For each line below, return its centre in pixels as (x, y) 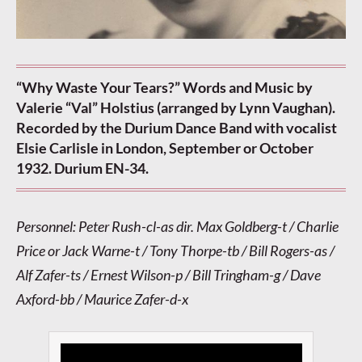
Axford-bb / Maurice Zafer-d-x (102, 299)
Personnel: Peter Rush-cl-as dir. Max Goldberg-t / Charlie (177, 227)
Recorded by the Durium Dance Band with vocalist (177, 128)
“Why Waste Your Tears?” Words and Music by (164, 88)
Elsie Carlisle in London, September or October (165, 148)
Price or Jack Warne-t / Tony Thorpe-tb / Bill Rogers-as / (175, 251)
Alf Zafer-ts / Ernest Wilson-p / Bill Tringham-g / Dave (168, 275)
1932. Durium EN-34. (82, 168)
